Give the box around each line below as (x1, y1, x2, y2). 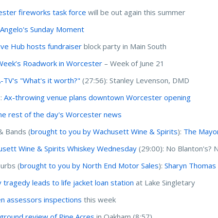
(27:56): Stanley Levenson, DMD (80, 75, 190, 85)
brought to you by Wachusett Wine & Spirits (31, 126, 178, 136)
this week (82, 194, 116, 204)
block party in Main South (82, 41, 167, 51)
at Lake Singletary (134, 177, 196, 187)
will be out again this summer (86, 7, 186, 17)
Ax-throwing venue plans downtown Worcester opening (4, 92, 191, 102)
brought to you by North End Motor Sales (20, 160, 159, 170)
